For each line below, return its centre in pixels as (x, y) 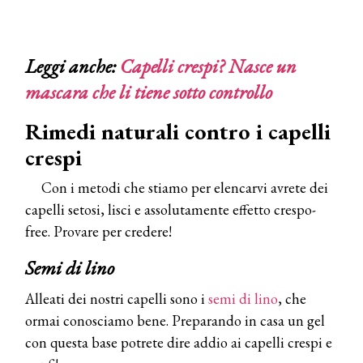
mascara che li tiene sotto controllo (149, 92)
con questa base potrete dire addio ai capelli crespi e (179, 342)
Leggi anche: (73, 66)
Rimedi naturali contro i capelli (178, 131)
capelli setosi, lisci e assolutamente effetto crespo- (171, 209)
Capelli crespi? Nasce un (208, 66)
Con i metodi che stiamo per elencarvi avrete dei (185, 187)
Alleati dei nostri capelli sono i (117, 298)
